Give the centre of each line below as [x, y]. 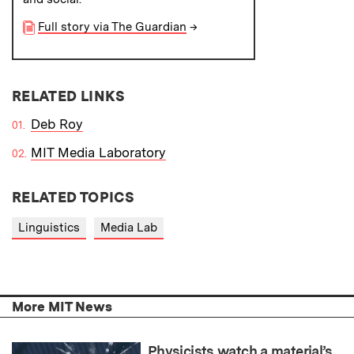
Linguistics [49, 227]
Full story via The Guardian [112, 26]
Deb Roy [57, 124]
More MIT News [62, 307]
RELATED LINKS [69, 96]
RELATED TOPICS [73, 197]
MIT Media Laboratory [98, 152]
